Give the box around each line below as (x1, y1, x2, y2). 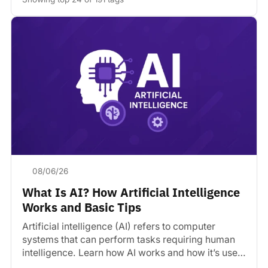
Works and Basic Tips (22, 199, 141, 215)
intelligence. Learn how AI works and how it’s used (22, 246, 243, 258)
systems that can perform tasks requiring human (22, 233, 235, 245)
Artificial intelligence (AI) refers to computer (22, 220, 215, 232)
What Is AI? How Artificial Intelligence (22, 184, 240, 200)
